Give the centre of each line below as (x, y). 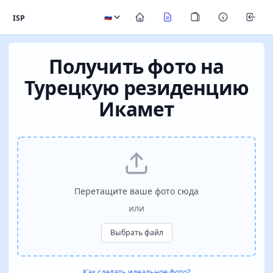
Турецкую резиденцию (136, 87)
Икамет (136, 109)
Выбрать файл (136, 233)
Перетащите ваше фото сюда (136, 191)
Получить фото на (136, 66)
